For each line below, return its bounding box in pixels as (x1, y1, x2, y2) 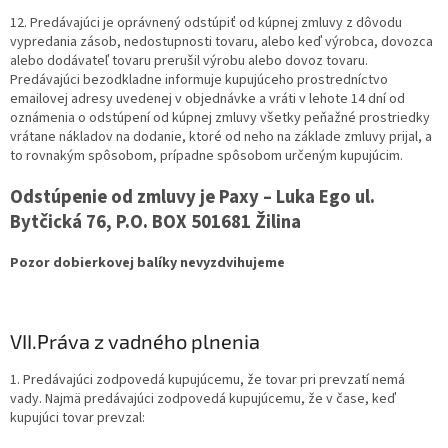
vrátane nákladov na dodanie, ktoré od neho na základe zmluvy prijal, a (10, 127, 432, 148)
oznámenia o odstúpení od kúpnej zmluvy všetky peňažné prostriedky (10, 108, 430, 129)
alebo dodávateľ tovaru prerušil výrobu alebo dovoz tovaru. (10, 51, 368, 72)
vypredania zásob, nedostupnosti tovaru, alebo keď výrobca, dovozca (10, 32, 433, 53)
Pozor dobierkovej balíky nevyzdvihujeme (10, 253, 285, 274)
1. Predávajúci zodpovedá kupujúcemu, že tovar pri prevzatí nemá (10, 370, 405, 391)
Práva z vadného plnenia (37, 329, 260, 354)
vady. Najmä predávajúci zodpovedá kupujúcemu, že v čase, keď (10, 389, 396, 410)
